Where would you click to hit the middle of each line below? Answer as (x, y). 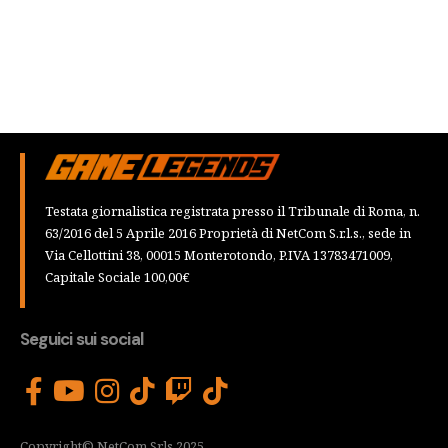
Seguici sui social (82, 338)
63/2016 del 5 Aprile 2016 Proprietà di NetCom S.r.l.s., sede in (228, 232)
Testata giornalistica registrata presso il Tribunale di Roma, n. (232, 210)
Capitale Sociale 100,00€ (117, 276)
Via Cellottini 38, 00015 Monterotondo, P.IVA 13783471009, (219, 254)
